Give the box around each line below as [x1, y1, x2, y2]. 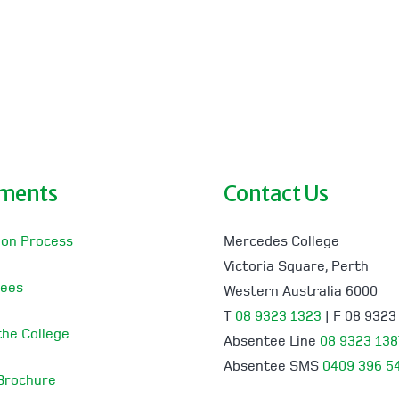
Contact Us [223, 180, 329, 208]
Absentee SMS [223, 360, 322, 374]
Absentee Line [223, 335, 320, 349]
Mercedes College [223, 235, 339, 249]
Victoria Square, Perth [223, 260, 369, 274]
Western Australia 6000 [223, 285, 378, 299]
